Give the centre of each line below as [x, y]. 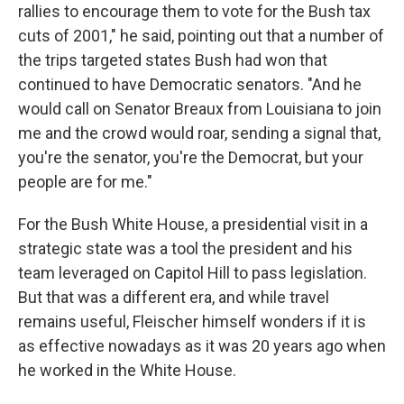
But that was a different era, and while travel [174, 297]
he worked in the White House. [127, 370]
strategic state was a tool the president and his [185, 248]
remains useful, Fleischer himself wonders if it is [192, 321]
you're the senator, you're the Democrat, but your [191, 157]
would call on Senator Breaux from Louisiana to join [200, 109]
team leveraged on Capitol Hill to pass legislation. [193, 273]
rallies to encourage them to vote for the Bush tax [194, 11]
